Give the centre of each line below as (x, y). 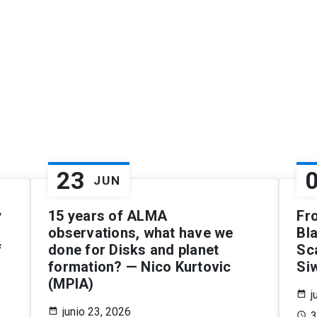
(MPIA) (71, 283)
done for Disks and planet (134, 249)
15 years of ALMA (108, 215)
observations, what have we (141, 232)
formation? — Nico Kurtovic (140, 266)
